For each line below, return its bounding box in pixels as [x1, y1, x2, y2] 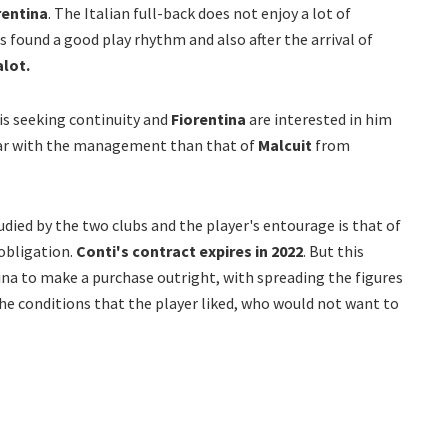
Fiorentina [171, 109, 246, 130]
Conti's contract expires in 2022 [73, 241, 303, 262]
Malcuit [258, 135, 312, 156]
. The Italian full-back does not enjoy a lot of [48, 3, 351, 24]
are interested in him [246, 109, 392, 130]
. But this [303, 241, 364, 262]
